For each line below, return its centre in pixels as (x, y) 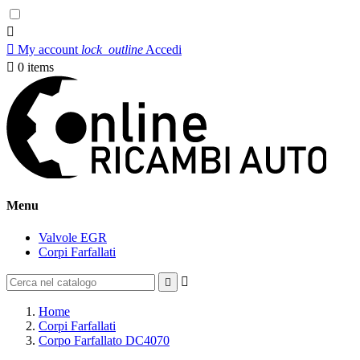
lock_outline (112, 49)
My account (48, 49)
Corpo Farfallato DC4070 (104, 340)
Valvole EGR (73, 237)
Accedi (164, 49)
